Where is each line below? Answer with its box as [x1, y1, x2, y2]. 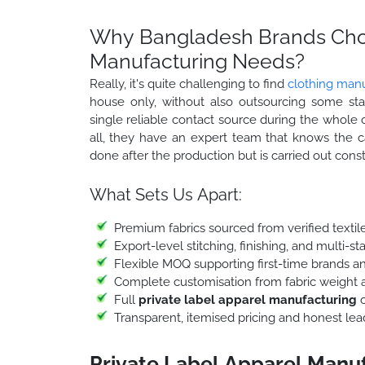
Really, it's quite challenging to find [89, 76, 288, 91]
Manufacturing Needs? [89, 48, 305, 73]
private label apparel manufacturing [138, 292, 357, 307]
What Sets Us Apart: [89, 184, 242, 204]
